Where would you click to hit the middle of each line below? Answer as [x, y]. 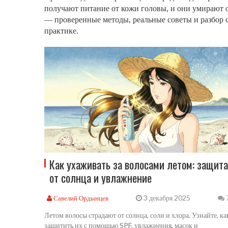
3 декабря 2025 [166, 198]
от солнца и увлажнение [101, 178]
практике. [61, 31]
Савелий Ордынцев [80, 198]
